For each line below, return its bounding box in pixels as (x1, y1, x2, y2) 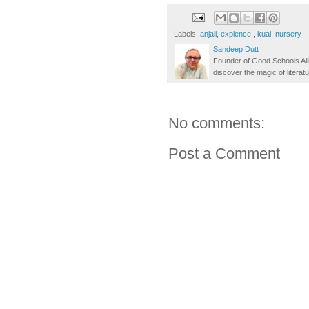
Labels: (174, 30, 200, 39)
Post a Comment (168, 145, 280, 163)
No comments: (168, 114, 265, 132)
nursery (275, 30, 301, 39)
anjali (200, 30, 217, 39)
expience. (221, 30, 253, 39)
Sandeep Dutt (213, 45, 259, 54)
